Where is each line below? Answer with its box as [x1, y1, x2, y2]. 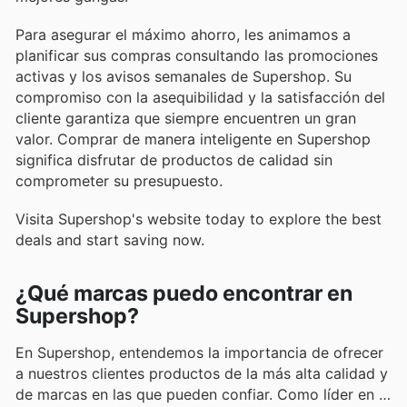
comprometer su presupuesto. [15, 171, 223, 190]
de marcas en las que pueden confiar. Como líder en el [15, 385, 391, 404]
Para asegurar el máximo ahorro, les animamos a [15, 25, 351, 44]
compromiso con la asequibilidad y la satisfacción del [15, 87, 385, 106]
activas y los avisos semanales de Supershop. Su [15, 66, 352, 85]
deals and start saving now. [15, 231, 204, 250]
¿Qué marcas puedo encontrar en [15, 281, 352, 307]
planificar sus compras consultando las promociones [15, 45, 378, 65]
